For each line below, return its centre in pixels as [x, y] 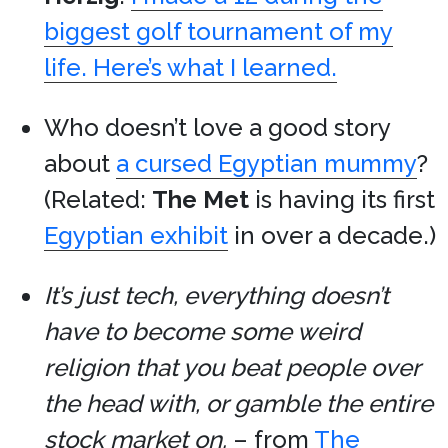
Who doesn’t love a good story [217, 127]
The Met [200, 199]
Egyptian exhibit [136, 235]
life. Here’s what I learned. [190, 67]
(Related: [98, 199]
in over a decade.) [332, 235]
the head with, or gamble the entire [238, 403]
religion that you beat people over [232, 367]
